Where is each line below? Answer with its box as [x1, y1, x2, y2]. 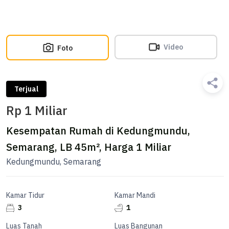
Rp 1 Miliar [6, 102, 67, 119]
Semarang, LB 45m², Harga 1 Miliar [6, 140, 171, 154]
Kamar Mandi [114, 191, 155, 200]
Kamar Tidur [6, 191, 44, 200]
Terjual [14, 84, 38, 94]
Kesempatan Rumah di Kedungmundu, [6, 124, 190, 138]
